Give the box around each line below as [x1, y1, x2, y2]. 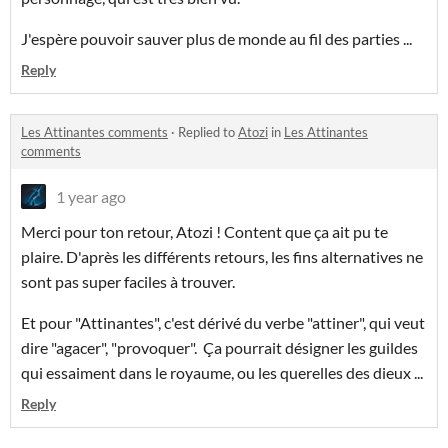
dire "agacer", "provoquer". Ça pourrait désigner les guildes [21, 338, 418, 358]
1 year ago [56, 187, 126, 207]
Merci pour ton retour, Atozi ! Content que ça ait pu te [21, 222, 388, 242]
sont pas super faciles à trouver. [21, 272, 238, 292]
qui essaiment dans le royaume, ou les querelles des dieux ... [21, 363, 426, 383]
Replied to [178, 124, 238, 141]
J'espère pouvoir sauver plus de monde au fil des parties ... [21, 29, 415, 49]
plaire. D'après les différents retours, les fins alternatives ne [21, 247, 423, 267]
